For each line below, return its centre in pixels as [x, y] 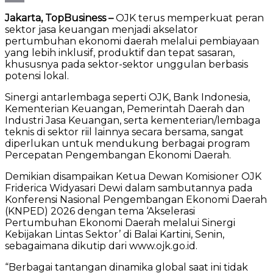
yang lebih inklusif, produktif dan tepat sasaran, [120, 52]
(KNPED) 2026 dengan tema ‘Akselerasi [100, 211]
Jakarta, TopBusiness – [60, 18]
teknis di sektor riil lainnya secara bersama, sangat [124, 132]
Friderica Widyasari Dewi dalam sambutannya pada [129, 188]
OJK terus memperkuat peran [190, 18]
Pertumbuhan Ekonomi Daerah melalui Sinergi [120, 222]
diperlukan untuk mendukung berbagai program [127, 143]
